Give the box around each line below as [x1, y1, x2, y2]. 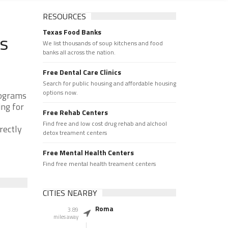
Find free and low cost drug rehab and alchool [42, 119, 167, 128]
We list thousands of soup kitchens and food [42, 38, 163, 48]
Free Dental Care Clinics [42, 67, 121, 77]
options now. [42, 88, 78, 97]
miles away [53, 213, 78, 221]
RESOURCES [42, 10, 86, 22]
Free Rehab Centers [42, 107, 108, 118]
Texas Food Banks [42, 26, 101, 37]
